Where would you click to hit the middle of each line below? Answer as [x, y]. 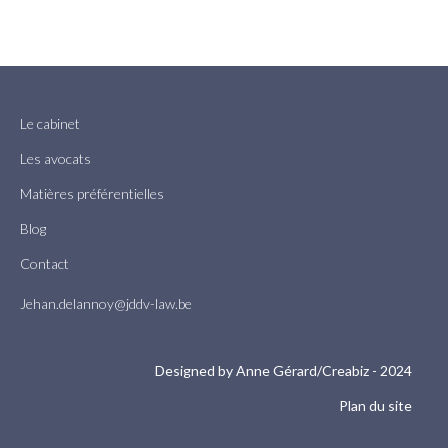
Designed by [195, 370]
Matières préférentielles [92, 193]
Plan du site [375, 405]
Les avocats [55, 158]
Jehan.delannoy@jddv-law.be [106, 303]
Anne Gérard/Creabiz [302, 370]
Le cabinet [50, 123]
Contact [44, 263]
